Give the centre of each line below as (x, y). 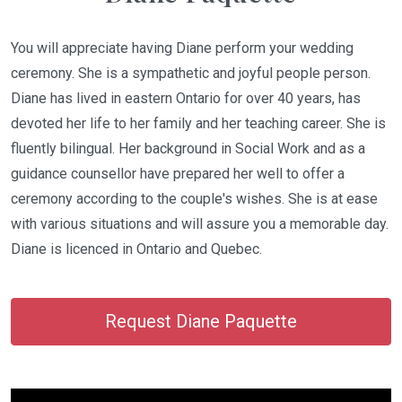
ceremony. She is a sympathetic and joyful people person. (191, 73)
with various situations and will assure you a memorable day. (200, 224)
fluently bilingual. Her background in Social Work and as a (188, 149)
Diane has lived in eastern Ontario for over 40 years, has (186, 98)
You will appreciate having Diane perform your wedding (182, 48)
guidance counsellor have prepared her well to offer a (178, 174)
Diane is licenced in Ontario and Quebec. (136, 249)
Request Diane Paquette (201, 321)
